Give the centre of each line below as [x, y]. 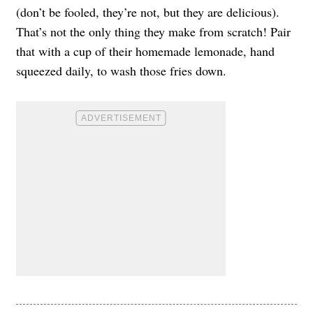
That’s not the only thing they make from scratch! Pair [153, 32]
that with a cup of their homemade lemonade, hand [145, 51]
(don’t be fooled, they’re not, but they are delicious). [148, 12]
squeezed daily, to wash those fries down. [121, 71]
